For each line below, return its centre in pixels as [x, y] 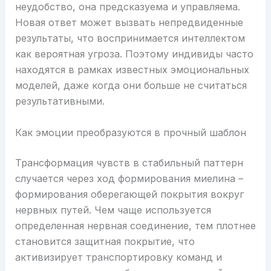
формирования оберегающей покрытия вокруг [129, 194]
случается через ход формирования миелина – [129, 178]
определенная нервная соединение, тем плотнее [135, 225]
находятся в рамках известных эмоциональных [132, 69]
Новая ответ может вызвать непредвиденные [129, 22]
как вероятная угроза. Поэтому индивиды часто [134, 54]
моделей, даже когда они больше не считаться [131, 85]
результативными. [60, 101]
